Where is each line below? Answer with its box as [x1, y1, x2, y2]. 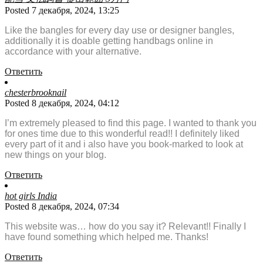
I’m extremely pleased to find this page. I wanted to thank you [5, 118, 257, 129]
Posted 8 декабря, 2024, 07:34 [5, 201, 119, 212]
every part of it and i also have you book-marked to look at [5, 139, 243, 150]
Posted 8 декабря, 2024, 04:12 [5, 98, 119, 109]
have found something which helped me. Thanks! [5, 232, 208, 242]
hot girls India [5, 191, 57, 201]
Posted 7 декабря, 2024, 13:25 [5, 5, 119, 16]
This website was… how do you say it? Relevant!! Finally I [5, 221, 246, 232]
